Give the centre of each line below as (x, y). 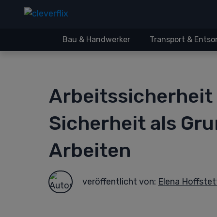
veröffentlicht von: (120, 182)
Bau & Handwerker (96, 39)
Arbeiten (90, 150)
